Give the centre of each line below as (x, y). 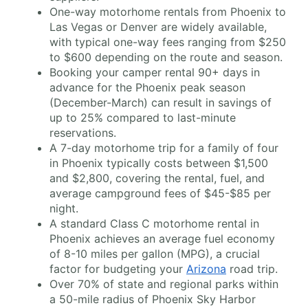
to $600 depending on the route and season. (166, 57)
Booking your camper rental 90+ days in (155, 73)
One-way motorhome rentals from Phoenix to (168, 12)
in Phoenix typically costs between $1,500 (159, 163)
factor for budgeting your (118, 269)
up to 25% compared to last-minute (143, 118)
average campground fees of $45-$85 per (160, 194)
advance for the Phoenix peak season (147, 88)
